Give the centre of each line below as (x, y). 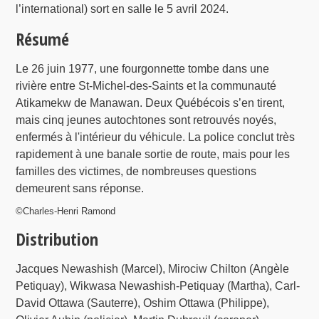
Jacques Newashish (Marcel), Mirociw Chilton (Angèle (153, 269)
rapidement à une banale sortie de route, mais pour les (153, 155)
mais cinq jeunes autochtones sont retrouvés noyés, (146, 120)
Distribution (57, 239)
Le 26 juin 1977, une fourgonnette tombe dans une (143, 69)
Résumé (43, 39)
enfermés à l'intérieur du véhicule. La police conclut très (156, 137)
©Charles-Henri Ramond (66, 211)
